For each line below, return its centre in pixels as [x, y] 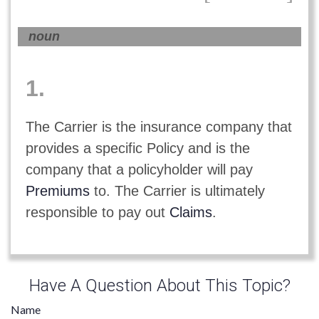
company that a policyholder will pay [139, 169]
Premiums [57, 190]
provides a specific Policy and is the [137, 148]
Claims [190, 212]
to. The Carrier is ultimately [177, 190]
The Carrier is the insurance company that [158, 126]
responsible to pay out [97, 212]
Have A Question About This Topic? [159, 286]
